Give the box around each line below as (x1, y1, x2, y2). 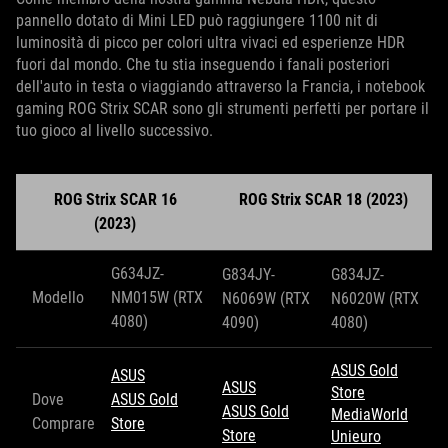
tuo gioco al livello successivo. (16, 120, 213, 140)
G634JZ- (111, 263, 164, 283)
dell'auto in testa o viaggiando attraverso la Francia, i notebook (16, 76, 425, 96)
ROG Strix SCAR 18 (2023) (238, 189, 408, 209)
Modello (32, 287, 84, 307)
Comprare (32, 413, 95, 433)
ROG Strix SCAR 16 (53, 189, 177, 209)
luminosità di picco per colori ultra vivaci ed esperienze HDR (16, 32, 405, 52)
